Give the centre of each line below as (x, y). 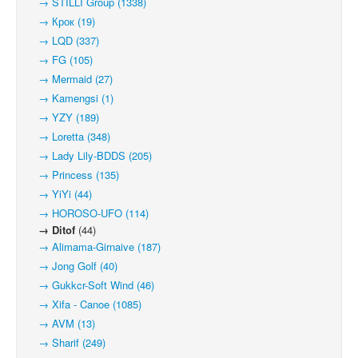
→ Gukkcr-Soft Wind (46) (91, 285)
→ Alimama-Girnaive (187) (95, 247)
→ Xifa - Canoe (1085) (85, 304)
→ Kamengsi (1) (71, 98)
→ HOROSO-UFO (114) (89, 213)
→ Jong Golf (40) (73, 266)
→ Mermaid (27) (71, 79)
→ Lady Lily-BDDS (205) (90, 155)
